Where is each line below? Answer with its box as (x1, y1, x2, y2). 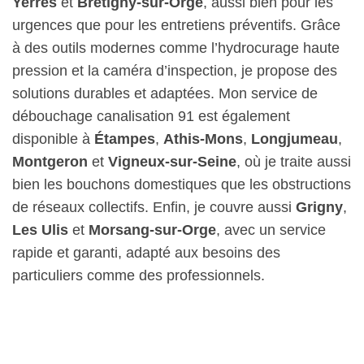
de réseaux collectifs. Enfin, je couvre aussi (12, 198, 296, 215)
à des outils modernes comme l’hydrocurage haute (12, 39, 340, 56)
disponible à (12, 130, 94, 147)
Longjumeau (251, 130, 338, 147)
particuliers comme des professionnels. (12, 266, 265, 284)
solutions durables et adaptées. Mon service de (12, 84, 318, 102)
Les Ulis (12, 221, 68, 238)
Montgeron (12, 153, 88, 170)
